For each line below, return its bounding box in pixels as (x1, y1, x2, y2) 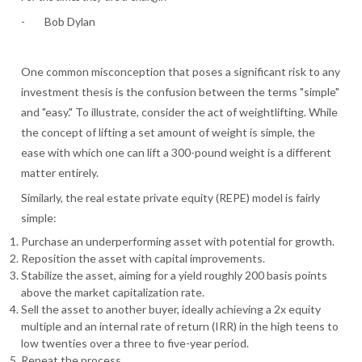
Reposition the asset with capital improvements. (21, 250, 266, 265)
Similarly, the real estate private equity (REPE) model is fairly (21, 190, 321, 204)
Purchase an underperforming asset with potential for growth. (21, 234, 335, 248)
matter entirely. (21, 165, 99, 179)
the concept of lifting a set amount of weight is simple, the (21, 124, 316, 139)
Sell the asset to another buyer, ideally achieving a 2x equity (21, 301, 322, 316)
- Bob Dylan (21, 14, 96, 28)
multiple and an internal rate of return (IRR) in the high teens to (21, 318, 339, 333)
